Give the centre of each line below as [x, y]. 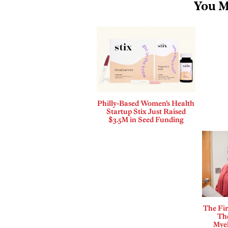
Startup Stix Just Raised [146, 112]
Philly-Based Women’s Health [146, 104]
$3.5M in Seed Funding [146, 120]
